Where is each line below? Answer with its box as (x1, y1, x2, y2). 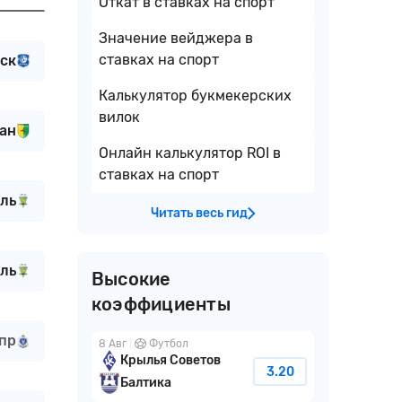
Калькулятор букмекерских (99, 87, 292, 105)
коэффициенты (92, 293, 231, 316)
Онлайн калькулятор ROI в (99, 144, 281, 162)
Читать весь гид (150, 205, 248, 222)
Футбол (149, 337, 188, 351)
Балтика (120, 375, 171, 391)
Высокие (92, 268, 171, 291)
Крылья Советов (120, 353, 221, 369)
